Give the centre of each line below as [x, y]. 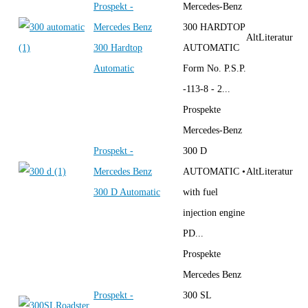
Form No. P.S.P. [214, 68]
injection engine [214, 212]
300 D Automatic [127, 192]
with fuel [200, 192]
